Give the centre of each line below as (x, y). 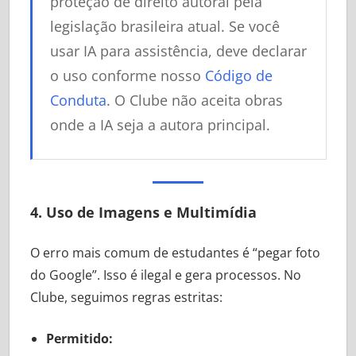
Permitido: (79, 338)
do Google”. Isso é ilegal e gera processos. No (165, 275)
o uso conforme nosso (128, 75)
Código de (239, 75)
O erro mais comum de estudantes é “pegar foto (175, 252)
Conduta (78, 100)
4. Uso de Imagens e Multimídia (143, 212)
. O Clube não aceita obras (195, 100)
